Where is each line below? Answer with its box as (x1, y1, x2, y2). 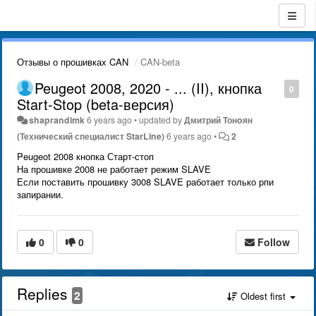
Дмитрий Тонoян (184, 114, 253, 126)
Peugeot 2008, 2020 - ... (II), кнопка (35, 78, 262, 98)
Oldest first (238, 289, 288, 303)
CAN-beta (138, 55, 180, 68)
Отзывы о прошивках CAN (17, 55, 128, 68)
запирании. (17, 188, 63, 201)
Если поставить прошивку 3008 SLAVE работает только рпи (17, 175, 274, 188)
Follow (257, 235, 290, 249)
